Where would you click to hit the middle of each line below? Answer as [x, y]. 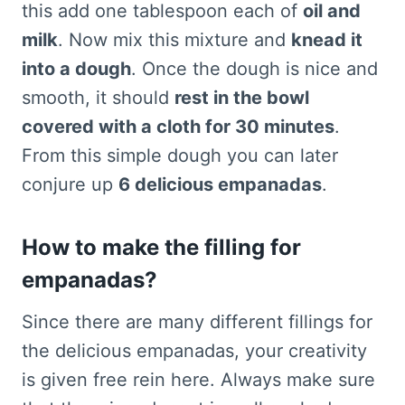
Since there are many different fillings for [197, 322]
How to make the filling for [161, 248]
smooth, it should [98, 98]
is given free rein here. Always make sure [198, 380]
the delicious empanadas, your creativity [194, 351]
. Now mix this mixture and [174, 40]
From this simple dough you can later [180, 156]
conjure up [70, 185]
